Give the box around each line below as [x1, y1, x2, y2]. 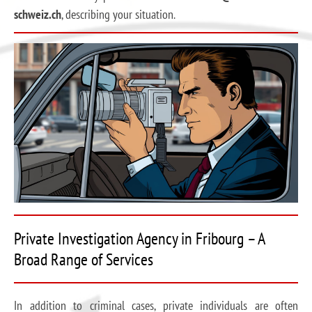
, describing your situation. [61, 6, 175, 22]
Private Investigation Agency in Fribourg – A [14, 227, 265, 249]
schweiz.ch [14, 6, 61, 22]
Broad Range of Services [14, 248, 153, 270]
